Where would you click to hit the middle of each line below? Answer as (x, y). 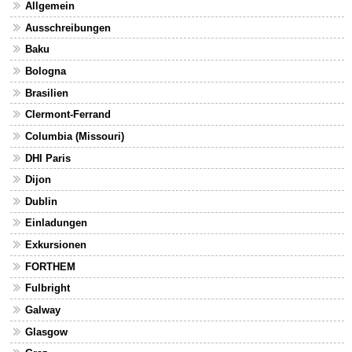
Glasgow (46, 332)
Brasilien (46, 93)
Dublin (41, 201)
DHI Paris (48, 158)
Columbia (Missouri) (74, 136)
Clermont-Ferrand (68, 115)
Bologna (45, 71)
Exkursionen (55, 245)
